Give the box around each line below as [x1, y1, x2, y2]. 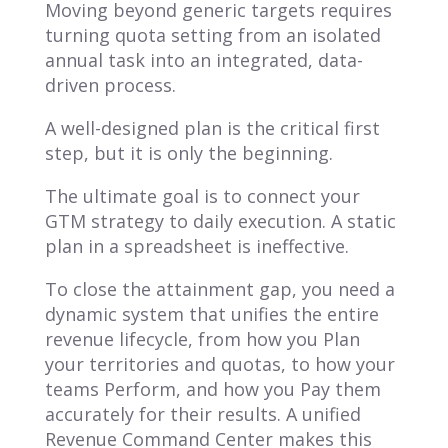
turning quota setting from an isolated [44, 22, 381, 47]
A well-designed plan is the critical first [44, 115, 380, 140]
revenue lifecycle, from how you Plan [44, 326, 360, 351]
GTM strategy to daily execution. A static [44, 208, 396, 233]
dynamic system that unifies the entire [44, 301, 379, 326]
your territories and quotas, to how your [44, 351, 395, 376]
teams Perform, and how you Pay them [44, 376, 381, 401]
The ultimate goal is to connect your [44, 183, 360, 208]
